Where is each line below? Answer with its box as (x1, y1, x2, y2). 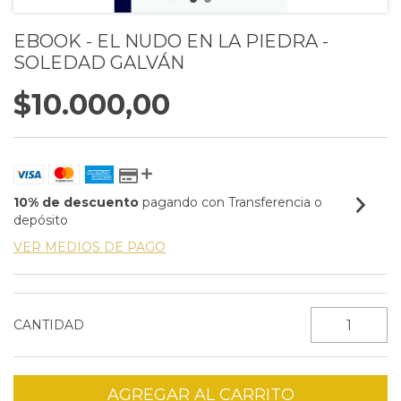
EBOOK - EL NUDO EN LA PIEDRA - (13, 30, 328, 52)
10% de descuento (13, 194, 139, 210)
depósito (13, 212, 68, 228)
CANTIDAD (13, 317, 84, 333)
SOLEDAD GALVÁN (13, 52, 184, 73)
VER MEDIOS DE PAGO (13, 239, 166, 255)
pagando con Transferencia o (139, 194, 322, 210)
